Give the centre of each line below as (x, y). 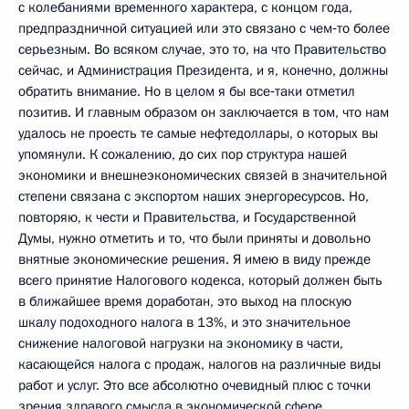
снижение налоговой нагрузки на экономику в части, (181, 343)
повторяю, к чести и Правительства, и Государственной (187, 217)
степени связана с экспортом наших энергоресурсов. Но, (194, 196)
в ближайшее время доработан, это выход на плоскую (185, 301)
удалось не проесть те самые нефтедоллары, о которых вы (198, 133)
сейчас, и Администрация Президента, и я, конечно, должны (203, 70)
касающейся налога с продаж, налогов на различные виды (199, 364)
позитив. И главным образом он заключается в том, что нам (204, 112)
